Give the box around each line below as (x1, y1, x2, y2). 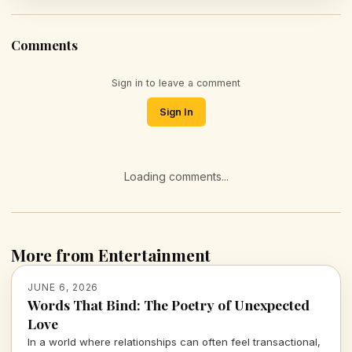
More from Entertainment (11, 244, 211, 266)
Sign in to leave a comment (112, 77, 240, 90)
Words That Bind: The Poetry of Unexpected (27, 295, 310, 314)
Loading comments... (123, 170, 229, 184)
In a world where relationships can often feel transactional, (27, 335, 321, 349)
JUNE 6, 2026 (27, 281, 99, 294)
